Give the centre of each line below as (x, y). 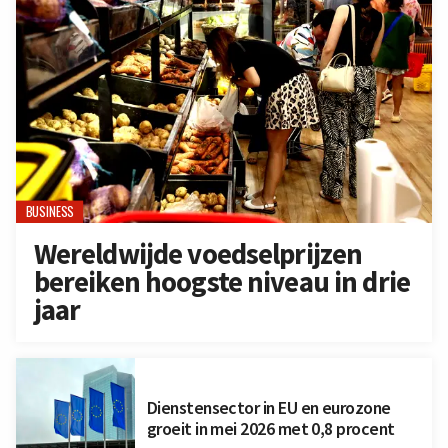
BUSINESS (49, 211)
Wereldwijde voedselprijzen (198, 254)
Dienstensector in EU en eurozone (268, 407)
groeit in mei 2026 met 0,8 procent (270, 428)
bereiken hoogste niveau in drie (221, 282)
